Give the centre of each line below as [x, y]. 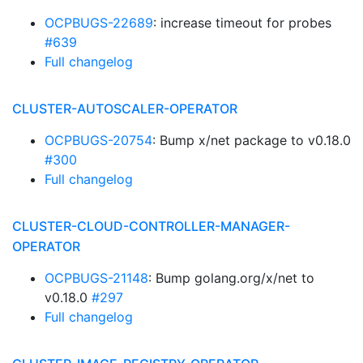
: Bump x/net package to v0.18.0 [252, 140]
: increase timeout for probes [242, 23]
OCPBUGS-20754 [98, 140]
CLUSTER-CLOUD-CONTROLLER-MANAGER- [151, 226]
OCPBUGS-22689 [99, 23]
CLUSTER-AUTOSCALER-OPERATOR [125, 109]
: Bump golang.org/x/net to [231, 278]
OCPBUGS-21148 [96, 278]
